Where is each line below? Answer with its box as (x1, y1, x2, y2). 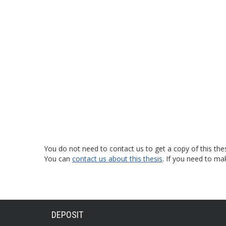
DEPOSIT (51, 209, 83, 220)
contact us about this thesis (72, 154, 162, 163)
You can (44, 154, 72, 163)
